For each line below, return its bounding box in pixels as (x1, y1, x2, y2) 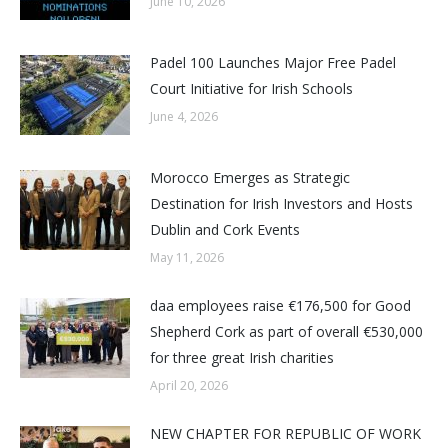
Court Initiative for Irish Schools (150, 79, 353, 99)
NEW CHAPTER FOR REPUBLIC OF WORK (150, 424, 421, 444)
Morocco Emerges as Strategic (150, 168, 350, 188)
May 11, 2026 (150, 249, 224, 267)
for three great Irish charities (150, 348, 334, 368)
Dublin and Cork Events (150, 220, 304, 240)
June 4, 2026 (150, 108, 218, 126)
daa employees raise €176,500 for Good (150, 296, 411, 316)
